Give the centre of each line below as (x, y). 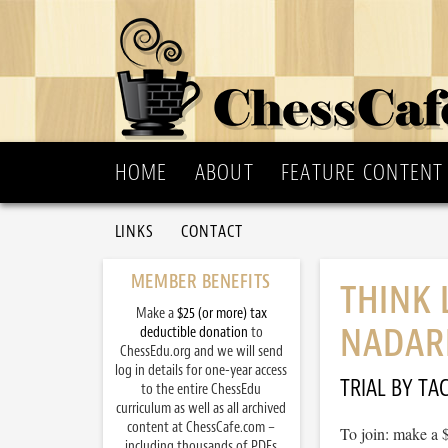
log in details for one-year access (201, 370)
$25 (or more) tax (221, 313)
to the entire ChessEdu (201, 389)
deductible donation (193, 332)
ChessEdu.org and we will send (201, 351)
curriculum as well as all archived (201, 408)
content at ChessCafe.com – (201, 427)
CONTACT (212, 231)
